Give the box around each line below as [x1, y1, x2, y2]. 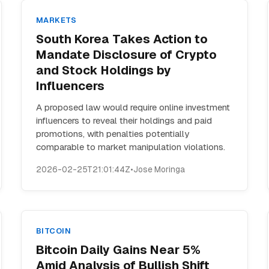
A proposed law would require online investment [35, 101, 230, 113]
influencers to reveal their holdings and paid [35, 115, 212, 126]
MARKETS [35, 15, 77, 25]
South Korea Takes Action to [35, 31, 208, 47]
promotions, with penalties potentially [35, 128, 189, 139]
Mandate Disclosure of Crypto [35, 47, 217, 62]
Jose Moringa [133, 164, 185, 175]
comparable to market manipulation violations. [35, 141, 225, 153]
